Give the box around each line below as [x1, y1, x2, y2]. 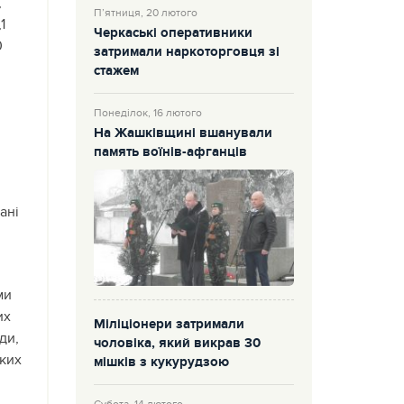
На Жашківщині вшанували [93, 124, 272, 142]
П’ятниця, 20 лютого [93, 5, 197, 19]
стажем [93, 62, 139, 79]
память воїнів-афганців [93, 143, 247, 161]
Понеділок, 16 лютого [93, 106, 202, 119]
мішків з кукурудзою [93, 354, 229, 372]
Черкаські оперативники [93, 24, 252, 41]
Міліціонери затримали [93, 317, 244, 334]
